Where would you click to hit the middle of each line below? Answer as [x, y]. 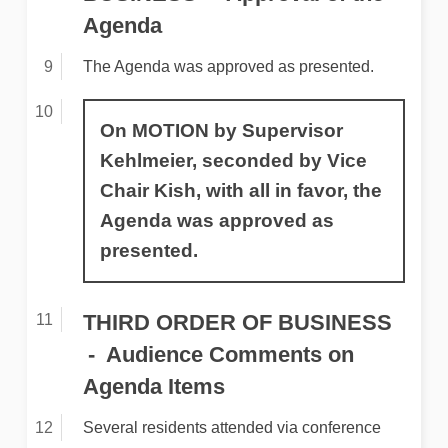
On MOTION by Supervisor [221, 131]
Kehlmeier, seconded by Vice [233, 161]
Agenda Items [153, 386]
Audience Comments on [229, 354]
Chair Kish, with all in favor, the [240, 191]
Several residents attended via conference [231, 427]
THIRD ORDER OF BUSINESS [237, 322]
